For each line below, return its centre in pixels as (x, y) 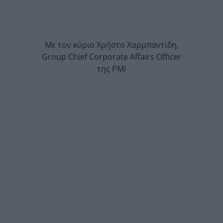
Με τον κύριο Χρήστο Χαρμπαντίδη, (111, 45)
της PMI (111, 69)
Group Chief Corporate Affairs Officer (111, 57)
